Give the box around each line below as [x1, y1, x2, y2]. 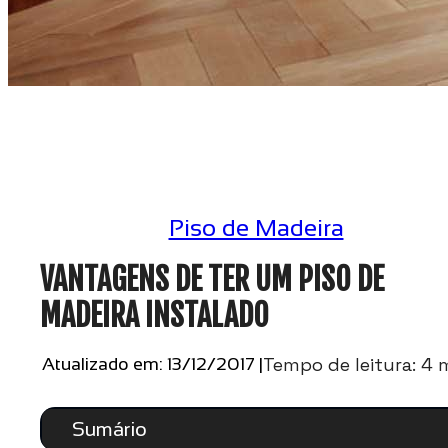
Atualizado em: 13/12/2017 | [41, 354, 263, 375]
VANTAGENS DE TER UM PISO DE [40, 261, 384, 299]
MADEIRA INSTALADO [40, 297, 269, 335]
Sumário [72, 418, 147, 441]
